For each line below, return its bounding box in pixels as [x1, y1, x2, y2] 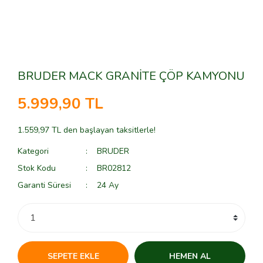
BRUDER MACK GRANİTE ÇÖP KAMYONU [18, 68, 245, 84]
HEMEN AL [169, 250, 211, 262]
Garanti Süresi [18, 180, 71, 191]
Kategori [18, 146, 49, 157]
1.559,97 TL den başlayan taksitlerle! [18, 124, 156, 136]
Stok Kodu [18, 163, 56, 174]
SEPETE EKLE [47, 250, 99, 262]
